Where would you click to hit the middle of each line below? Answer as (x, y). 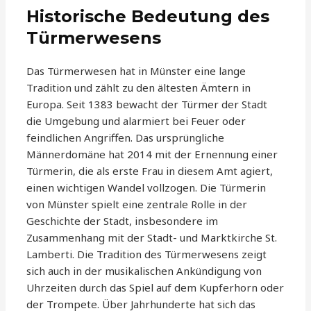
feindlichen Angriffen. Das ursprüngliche (126, 138)
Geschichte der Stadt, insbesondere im (123, 221)
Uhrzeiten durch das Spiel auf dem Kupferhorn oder (155, 288)
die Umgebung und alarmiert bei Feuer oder (136, 121)
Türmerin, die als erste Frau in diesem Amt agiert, (150, 171)
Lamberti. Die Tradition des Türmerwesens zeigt (147, 254)
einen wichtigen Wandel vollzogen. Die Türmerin (146, 188)
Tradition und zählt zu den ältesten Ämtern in (139, 88)
